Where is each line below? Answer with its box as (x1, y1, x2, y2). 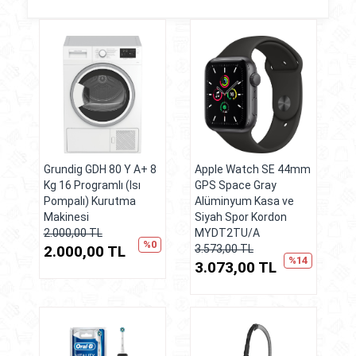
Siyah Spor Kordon (194, 211, 287, 224)
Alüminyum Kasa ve (194, 195, 294, 208)
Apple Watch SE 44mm (194, 163, 311, 176)
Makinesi (43, 211, 89, 224)
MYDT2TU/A (194, 226, 260, 240)
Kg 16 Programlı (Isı (43, 179, 141, 192)
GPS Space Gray (194, 179, 277, 192)
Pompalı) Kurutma (43, 195, 136, 208)
